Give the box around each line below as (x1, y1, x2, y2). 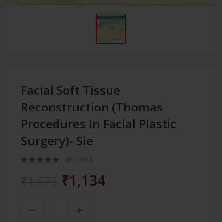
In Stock (66, 153, 93, 164)
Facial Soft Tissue (21, 81, 120, 98)
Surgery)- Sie (21, 132, 93, 149)
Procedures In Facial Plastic (21, 115, 176, 132)
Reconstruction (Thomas (21, 98, 163, 115)
